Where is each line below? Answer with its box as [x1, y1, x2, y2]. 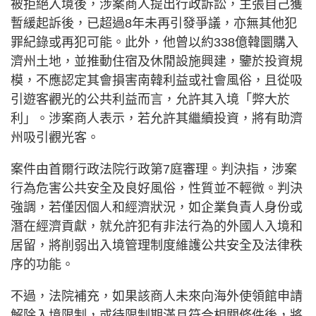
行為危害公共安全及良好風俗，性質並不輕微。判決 [11, 181, 303, 195]
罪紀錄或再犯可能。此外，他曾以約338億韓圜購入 [11, 35, 298, 49]
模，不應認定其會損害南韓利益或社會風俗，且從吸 [11, 73, 303, 87]
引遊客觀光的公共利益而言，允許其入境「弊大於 [11, 92, 290, 107]
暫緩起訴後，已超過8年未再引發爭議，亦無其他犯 [11, 16, 297, 30]
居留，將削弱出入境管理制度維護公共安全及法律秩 [11, 238, 303, 253]
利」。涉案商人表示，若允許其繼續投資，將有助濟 [11, 111, 303, 126]
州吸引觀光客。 [11, 130, 99, 145]
